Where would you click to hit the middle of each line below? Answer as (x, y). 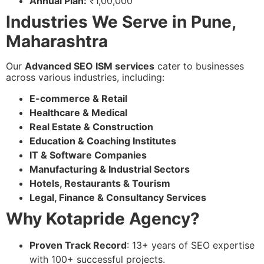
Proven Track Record (78, 245)
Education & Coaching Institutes (103, 141)
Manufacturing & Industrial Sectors (110, 169)
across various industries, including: (85, 77)
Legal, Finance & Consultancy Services (118, 198)
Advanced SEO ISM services (90, 66)
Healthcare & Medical (78, 113)
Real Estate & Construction (91, 127)
